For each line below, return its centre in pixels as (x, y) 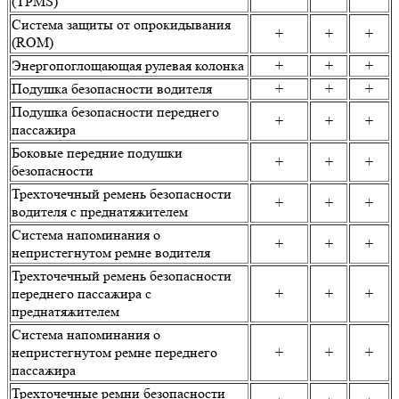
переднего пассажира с (81, 294)
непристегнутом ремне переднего (114, 353)
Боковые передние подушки (97, 153)
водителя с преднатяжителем (100, 212)
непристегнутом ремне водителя (111, 253)
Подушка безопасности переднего (115, 112)
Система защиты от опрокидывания (121, 25)
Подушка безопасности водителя (112, 89)
